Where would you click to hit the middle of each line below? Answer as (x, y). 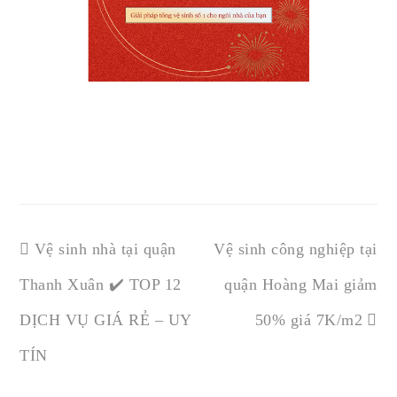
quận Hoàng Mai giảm (301, 284)
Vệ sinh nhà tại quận (105, 249)
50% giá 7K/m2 (309, 319)
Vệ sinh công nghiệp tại (296, 249)
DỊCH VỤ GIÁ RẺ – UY (105, 319)
